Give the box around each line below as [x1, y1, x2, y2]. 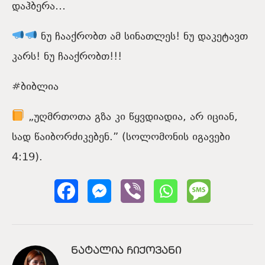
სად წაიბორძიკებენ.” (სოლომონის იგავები [12, 129, 230, 146]
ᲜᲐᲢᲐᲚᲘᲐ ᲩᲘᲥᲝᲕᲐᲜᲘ [71, 246, 181, 256]
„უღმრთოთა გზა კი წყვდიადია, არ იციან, [24, 109, 238, 125]
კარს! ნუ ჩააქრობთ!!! [12, 49, 122, 65]
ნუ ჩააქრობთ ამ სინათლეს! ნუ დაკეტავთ [37, 28, 248, 45]
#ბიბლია [12, 79, 59, 95]
